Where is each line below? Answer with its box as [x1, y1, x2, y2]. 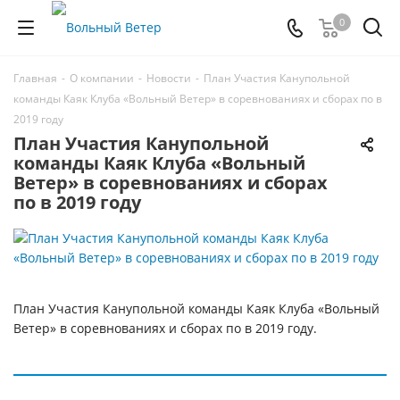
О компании [70, 71, 134, 86]
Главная [13, 71, 57, 86]
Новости [146, 71, 191, 86]
